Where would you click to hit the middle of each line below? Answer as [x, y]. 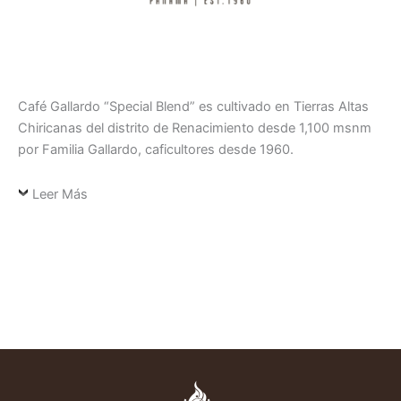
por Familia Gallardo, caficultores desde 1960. [156, 150]
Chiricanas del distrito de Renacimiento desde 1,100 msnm [195, 128]
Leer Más [60, 194]
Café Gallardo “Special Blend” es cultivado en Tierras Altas [193, 107]
